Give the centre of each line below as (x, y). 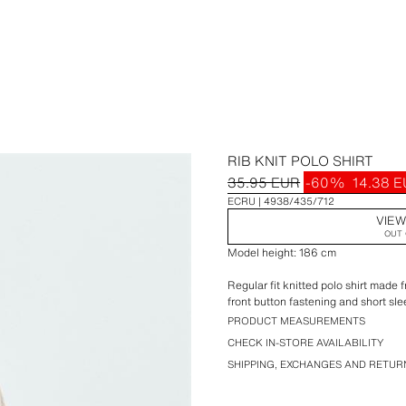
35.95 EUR (264, 182)
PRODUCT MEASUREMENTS (297, 321)
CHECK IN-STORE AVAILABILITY (306, 343)
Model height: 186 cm (282, 252)
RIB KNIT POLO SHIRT (301, 160)
